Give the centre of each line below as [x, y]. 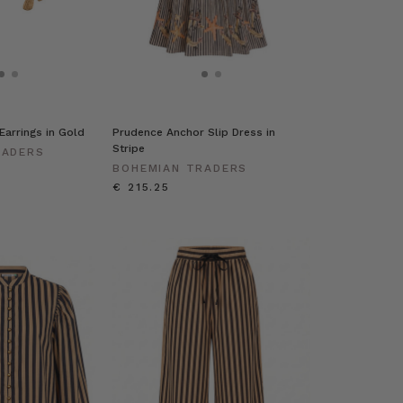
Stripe [129, 148]
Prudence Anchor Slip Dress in [194, 132]
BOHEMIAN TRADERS [180, 168]
